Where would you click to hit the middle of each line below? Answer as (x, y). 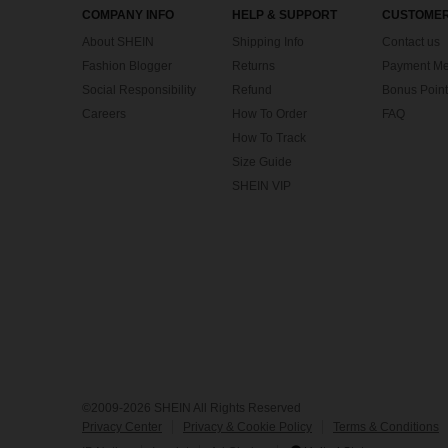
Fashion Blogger (127, 66)
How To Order (269, 114)
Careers (104, 114)
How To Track (269, 138)
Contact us (411, 42)
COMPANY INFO (128, 15)
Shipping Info (268, 42)
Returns (253, 66)
